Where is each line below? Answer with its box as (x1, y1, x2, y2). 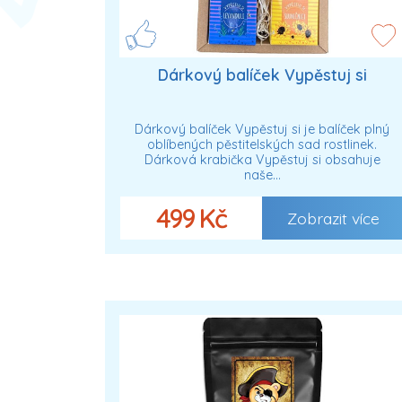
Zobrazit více (286, 207, 380, 228)
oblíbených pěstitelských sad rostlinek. (147, 135, 377, 153)
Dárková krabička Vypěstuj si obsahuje (144, 151, 380, 168)
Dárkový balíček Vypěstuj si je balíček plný (135, 120, 389, 137)
